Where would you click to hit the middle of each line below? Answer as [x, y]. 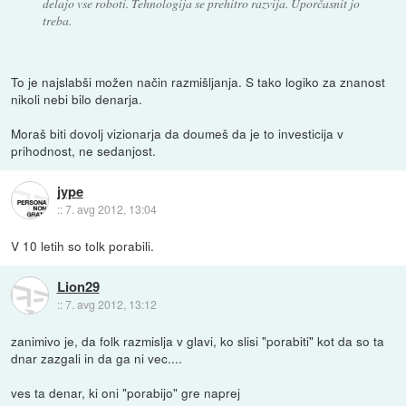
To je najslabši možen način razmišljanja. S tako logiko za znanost [198, 81]
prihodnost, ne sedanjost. [84, 150]
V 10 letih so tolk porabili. [83, 245]
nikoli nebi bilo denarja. [77, 98]
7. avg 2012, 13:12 [111, 304]
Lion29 [78, 286]
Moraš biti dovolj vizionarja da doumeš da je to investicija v [178, 133]
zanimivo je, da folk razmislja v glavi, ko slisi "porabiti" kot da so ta [198, 340]
